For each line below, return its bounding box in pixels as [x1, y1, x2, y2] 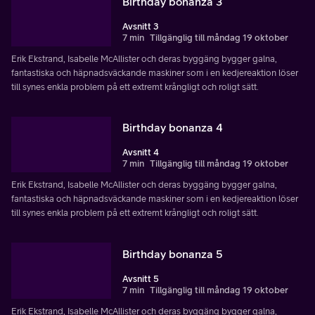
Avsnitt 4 [122, 147, 159, 158]
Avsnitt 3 [122, 20, 159, 32]
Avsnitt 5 [122, 274, 159, 285]
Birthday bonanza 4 [122, 121, 223, 134]
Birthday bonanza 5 [122, 247, 223, 261]
